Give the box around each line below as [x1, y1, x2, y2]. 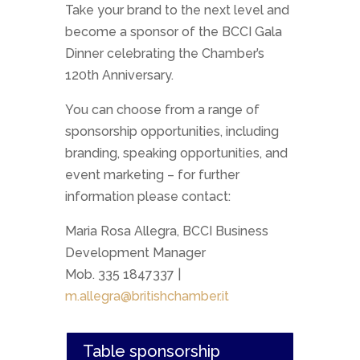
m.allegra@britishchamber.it [64, 288, 229, 305]
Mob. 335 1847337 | [64, 267, 181, 283]
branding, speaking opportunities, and [64, 145, 288, 162]
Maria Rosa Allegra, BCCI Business [64, 223, 268, 239]
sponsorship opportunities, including [64, 124, 279, 140]
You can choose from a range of [64, 102, 260, 118]
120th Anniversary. [64, 67, 174, 84]
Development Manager [64, 245, 206, 261]
